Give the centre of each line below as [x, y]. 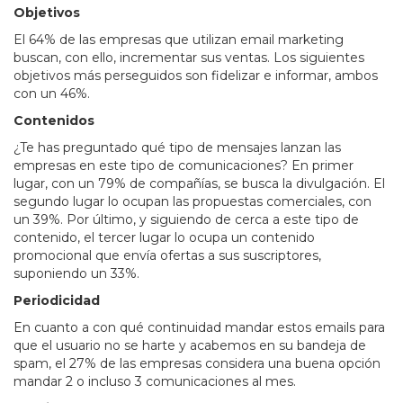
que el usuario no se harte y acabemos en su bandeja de [190, 345]
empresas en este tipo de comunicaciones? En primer [184, 165]
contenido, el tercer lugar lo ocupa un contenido [164, 237]
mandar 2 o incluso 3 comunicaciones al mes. [155, 381]
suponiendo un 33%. [76, 273]
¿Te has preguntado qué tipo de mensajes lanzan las [177, 147]
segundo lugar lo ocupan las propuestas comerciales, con [193, 201]
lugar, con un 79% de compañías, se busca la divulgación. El [199, 183]
